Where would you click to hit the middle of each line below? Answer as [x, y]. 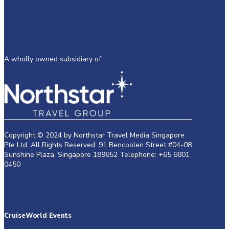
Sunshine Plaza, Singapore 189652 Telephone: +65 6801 [97, 155]
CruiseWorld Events [38, 215]
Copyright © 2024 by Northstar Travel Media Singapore [94, 135]
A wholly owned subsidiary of [53, 59]
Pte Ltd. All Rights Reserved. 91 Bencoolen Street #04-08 [98, 145]
